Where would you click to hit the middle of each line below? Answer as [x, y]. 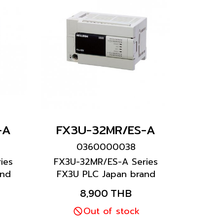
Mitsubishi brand [106, 186]
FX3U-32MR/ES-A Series [106, 162]
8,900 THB [106, 193]
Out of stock [111, 211]
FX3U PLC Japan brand [106, 174]
